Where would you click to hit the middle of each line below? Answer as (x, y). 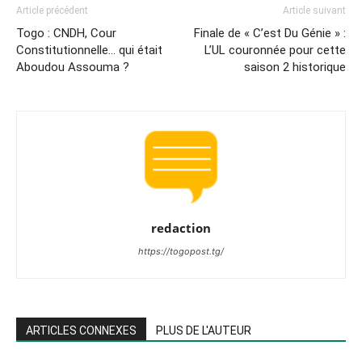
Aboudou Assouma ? (73, 67)
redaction (181, 227)
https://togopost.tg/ (181, 251)
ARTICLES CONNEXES (81, 330)
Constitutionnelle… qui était (89, 50)
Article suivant (314, 10)
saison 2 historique (295, 67)
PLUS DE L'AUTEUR (204, 330)
